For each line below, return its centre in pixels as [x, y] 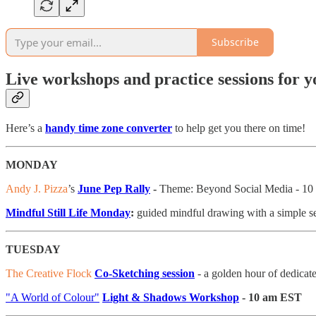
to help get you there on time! [240, 128]
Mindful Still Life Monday [68, 213]
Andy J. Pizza [37, 189]
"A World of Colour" [53, 298]
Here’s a [25, 128]
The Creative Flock [50, 274]
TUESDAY [33, 250]
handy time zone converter [109, 128]
